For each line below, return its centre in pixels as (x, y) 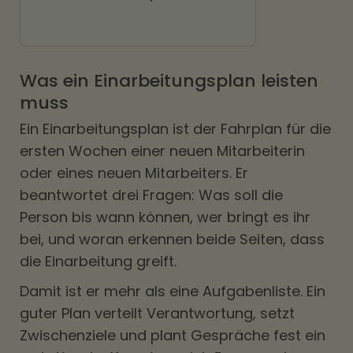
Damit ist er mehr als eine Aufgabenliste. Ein (173, 291)
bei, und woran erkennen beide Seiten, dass (172, 239)
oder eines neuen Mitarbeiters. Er (134, 173)
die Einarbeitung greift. (98, 261)
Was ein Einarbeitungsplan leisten (169, 81)
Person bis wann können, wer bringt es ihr (165, 217)
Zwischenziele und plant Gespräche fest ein (173, 335)
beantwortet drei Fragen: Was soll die (151, 195)
